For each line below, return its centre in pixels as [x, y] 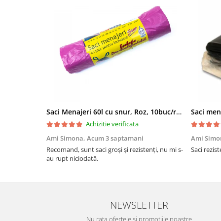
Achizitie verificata [112, 124]
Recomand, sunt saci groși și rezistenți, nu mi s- [115, 150]
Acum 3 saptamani [115, 138]
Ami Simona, [67, 138]
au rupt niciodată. [72, 159]
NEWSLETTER [139, 205]
